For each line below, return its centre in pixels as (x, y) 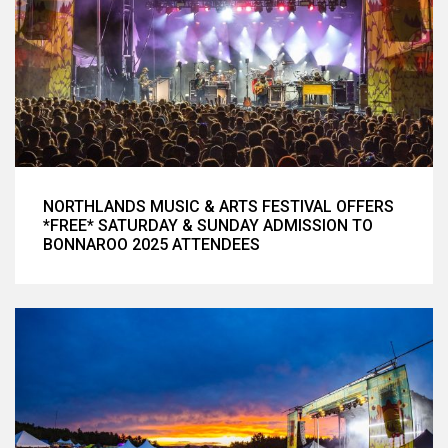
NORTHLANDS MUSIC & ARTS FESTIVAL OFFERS (218, 207)
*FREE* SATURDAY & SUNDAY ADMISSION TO (208, 226)
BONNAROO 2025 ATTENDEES (151, 245)
